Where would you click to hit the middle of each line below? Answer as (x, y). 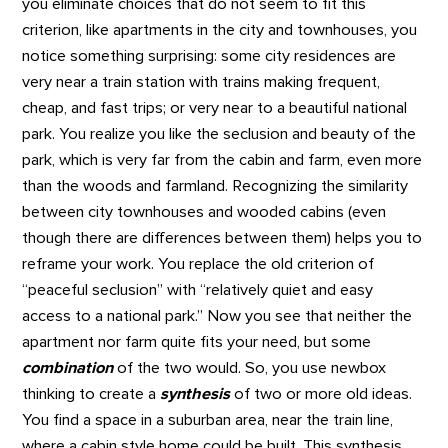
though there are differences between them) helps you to (222, 238)
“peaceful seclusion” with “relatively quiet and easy (198, 290)
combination (68, 368)
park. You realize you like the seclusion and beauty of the (219, 134)
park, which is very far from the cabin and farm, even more (222, 160)
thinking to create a (91, 394)
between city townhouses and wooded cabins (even (204, 212)
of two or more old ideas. (321, 394)
